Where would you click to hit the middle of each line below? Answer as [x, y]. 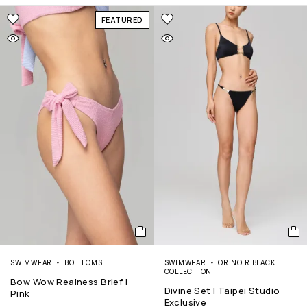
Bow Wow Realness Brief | [69, 282]
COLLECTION [188, 272]
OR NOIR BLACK [247, 263]
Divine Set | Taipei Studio [222, 291]
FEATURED [122, 20]
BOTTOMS [83, 263]
